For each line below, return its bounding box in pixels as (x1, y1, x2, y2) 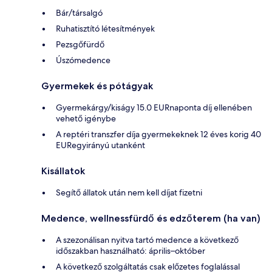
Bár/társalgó (56, 7, 103, 19)
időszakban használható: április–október (56, 245, 205, 257)
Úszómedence (56, 55, 110, 66)
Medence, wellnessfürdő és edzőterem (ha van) (41, 212, 260, 225)
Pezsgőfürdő (56, 39, 104, 50)
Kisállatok (41, 165, 85, 177)
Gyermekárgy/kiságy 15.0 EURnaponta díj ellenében (56, 102, 252, 114)
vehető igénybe (56, 113, 116, 124)
